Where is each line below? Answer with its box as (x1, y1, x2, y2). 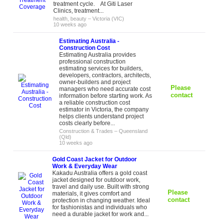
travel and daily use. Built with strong (52, 183, 150, 190)
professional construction (59, 58, 126, 65)
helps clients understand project (59, 113, 144, 120)
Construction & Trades (59, 128, 113, 134)
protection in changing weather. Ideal (52, 197, 151, 204)
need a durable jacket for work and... (52, 211, 149, 218)
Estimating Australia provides (59, 51, 136, 58)
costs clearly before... (59, 120, 115, 127)
